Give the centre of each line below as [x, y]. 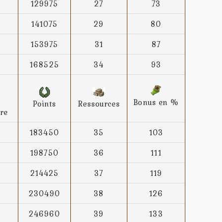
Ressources [99, 104]
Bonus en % [156, 102]
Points [44, 104]
